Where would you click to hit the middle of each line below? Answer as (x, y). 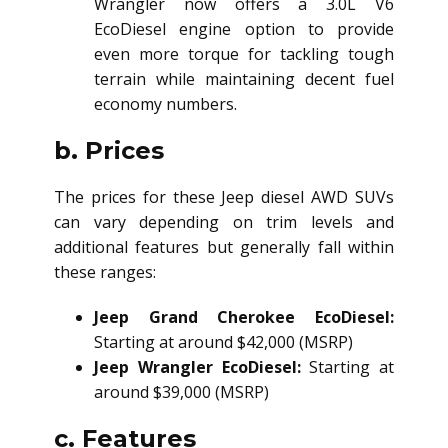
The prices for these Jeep (158, 196)
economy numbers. (165, 103)
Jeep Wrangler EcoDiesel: (197, 366)
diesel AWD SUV (324, 196)
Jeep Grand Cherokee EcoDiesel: (244, 316)
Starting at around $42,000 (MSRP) (223, 341)
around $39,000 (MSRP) (181, 391)
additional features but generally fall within (224, 246)
